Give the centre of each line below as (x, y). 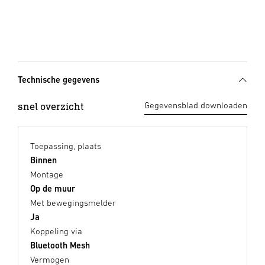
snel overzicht (51, 106)
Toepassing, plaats (66, 146)
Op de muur (53, 188)
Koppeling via (56, 231)
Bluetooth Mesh (60, 245)
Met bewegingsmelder (73, 202)
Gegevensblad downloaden (196, 105)
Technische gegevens (59, 79)
